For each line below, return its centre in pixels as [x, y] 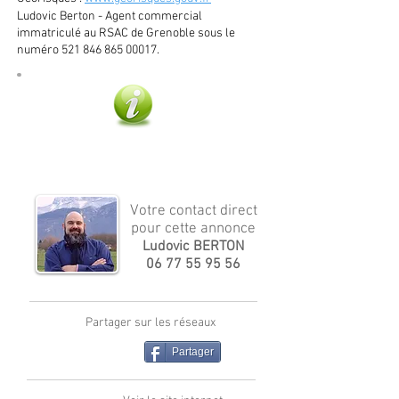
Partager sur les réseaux [150, 323]
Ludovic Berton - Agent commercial [110, 16]
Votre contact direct [193, 211]
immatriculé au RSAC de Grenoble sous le [126, 33]
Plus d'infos [142, 150]
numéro [39, 50]
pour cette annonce [193, 229]
